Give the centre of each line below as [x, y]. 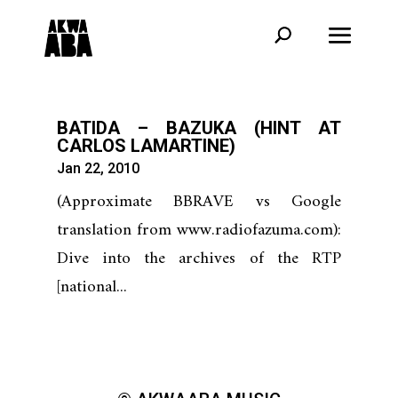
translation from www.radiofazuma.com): [199, 231]
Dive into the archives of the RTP [199, 259]
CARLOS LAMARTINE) [146, 146]
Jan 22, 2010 [98, 168]
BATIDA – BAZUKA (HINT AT [199, 128]
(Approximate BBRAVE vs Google [199, 202]
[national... [92, 287]
